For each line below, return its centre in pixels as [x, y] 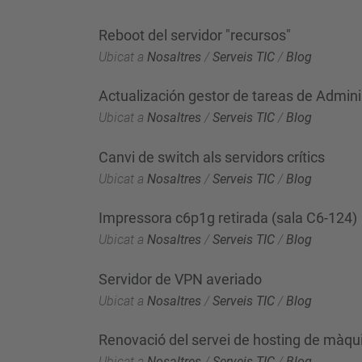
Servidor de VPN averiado [180, 279]
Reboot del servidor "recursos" [195, 35]
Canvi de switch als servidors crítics [212, 157]
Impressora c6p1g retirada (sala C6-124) [228, 218]
